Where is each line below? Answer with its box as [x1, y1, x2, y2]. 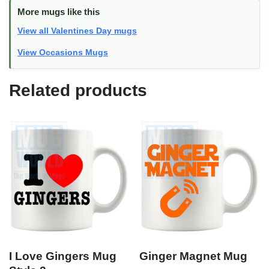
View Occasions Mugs [17, 47, 108, 58]
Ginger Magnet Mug [139, 249, 248, 262]
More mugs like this [17, 7, 100, 17]
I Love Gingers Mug [9, 249, 116, 262]
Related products [9, 81, 147, 100]
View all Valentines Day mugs [17, 26, 137, 36]
